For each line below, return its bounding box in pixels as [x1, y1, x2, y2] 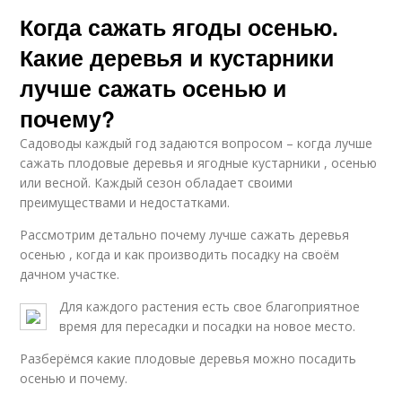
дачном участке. [20, 265, 120, 283]
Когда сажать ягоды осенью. [20, 10, 339, 43]
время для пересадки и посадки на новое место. [59, 317, 356, 335]
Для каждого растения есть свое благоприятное [59, 297, 361, 315]
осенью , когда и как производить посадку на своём [20, 245, 340, 263]
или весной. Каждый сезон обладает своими [20, 173, 293, 191]
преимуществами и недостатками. [20, 193, 231, 211]
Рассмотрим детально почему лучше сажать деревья [20, 225, 350, 243]
